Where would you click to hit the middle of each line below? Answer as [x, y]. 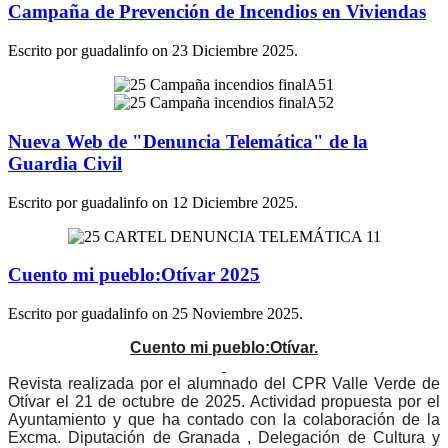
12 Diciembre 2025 [233, 202]
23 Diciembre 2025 [233, 51]
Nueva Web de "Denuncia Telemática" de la [188, 141]
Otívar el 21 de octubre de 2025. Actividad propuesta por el [224, 402]
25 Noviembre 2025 [235, 314]
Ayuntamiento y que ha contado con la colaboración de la [224, 420]
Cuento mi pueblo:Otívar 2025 [134, 275]
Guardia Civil [65, 163]
